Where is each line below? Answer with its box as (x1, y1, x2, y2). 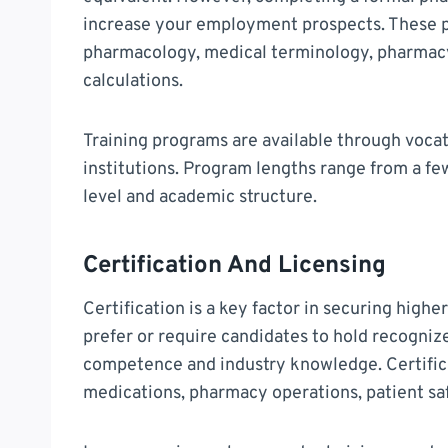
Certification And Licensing (83, 250, 386, 281)
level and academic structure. (83, 185, 317, 209)
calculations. (83, 69, 183, 93)
